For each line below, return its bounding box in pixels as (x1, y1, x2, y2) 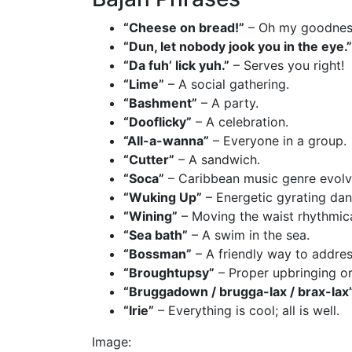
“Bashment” (123, 94, 197, 111)
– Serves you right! (229, 57, 344, 73)
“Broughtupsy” (123, 264, 214, 280)
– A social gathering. (164, 75, 289, 92)
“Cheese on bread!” (123, 19, 244, 35)
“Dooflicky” (123, 113, 192, 130)
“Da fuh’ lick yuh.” (123, 57, 229, 73)
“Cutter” (123, 151, 174, 167)
